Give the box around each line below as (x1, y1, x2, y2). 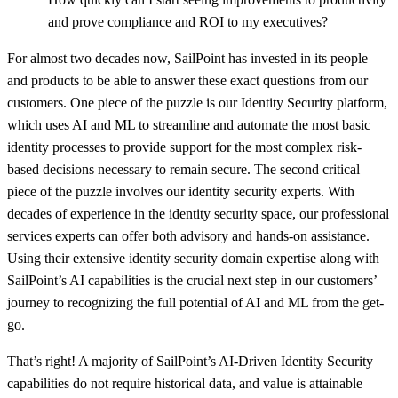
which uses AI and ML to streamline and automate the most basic (7, 116, 370, 132)
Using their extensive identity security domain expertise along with (7, 250, 379, 266)
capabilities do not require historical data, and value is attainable (7, 375, 362, 391)
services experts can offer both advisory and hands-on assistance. (7, 227, 370, 243)
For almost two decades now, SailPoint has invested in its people (7, 50, 368, 66)
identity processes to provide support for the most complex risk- (7, 139, 362, 155)
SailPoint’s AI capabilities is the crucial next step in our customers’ (7, 272, 377, 288)
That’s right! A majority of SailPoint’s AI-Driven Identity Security (7, 353, 373, 369)
